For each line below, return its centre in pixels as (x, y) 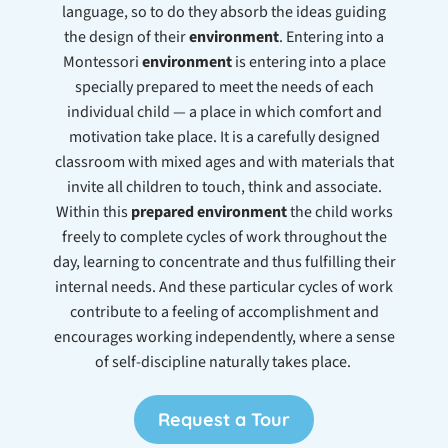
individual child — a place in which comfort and (224, 111)
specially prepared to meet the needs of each (224, 86)
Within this (93, 211)
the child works (339, 211)
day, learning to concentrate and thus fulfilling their (224, 261)
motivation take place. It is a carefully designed (224, 136)
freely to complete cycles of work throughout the (224, 236)
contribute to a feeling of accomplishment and (224, 311)
